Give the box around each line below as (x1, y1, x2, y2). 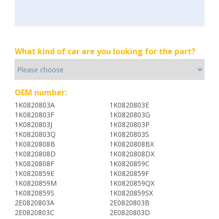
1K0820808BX (109, 139, 154, 149)
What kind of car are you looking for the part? (15, 46, 196, 57)
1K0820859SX (109, 188, 153, 197)
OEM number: (15, 87, 67, 98)
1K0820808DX (109, 149, 154, 158)
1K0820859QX (109, 178, 154, 188)
